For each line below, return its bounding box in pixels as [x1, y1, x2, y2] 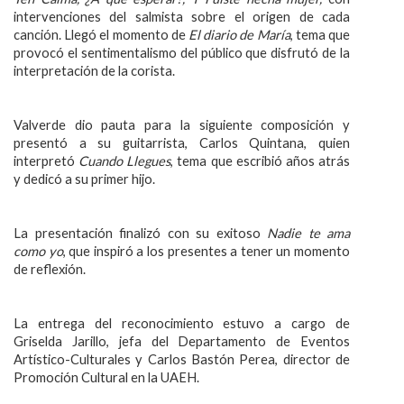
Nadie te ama [267, 225, 350, 241]
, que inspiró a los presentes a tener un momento [62, 243, 351, 259]
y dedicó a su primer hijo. [14, 171, 155, 187]
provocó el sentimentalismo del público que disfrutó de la [14, 45, 350, 60]
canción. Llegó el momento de [14, 27, 188, 42]
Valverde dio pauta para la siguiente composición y [14, 117, 350, 133]
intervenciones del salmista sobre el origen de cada [14, 9, 350, 24]
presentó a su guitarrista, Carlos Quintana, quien [14, 135, 350, 151]
